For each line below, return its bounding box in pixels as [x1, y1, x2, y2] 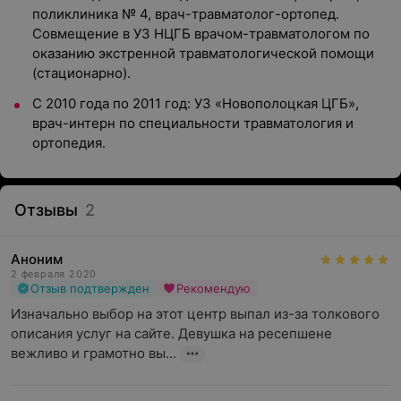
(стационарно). [32, 64, 131, 81]
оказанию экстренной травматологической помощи [32, 45, 374, 62]
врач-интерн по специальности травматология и [32, 115, 354, 132]
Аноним [11, 251, 63, 268]
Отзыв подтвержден [30, 281, 149, 295]
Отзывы [14, 200, 78, 219]
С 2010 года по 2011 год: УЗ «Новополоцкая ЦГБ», [32, 95, 359, 112]
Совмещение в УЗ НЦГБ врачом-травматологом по [32, 25, 370, 42]
